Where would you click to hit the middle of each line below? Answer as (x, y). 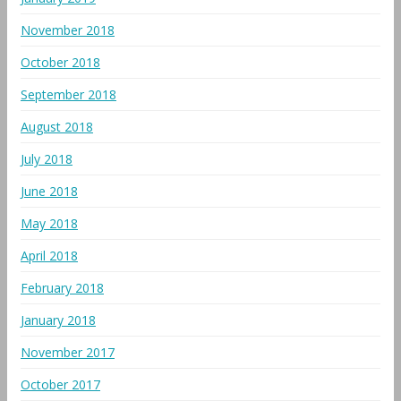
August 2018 (57, 127)
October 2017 (60, 384)
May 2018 (49, 223)
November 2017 (68, 352)
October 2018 (60, 62)
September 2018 (68, 94)
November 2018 (68, 30)
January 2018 (58, 320)
